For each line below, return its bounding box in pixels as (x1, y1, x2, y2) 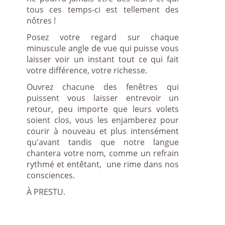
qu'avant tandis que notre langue (26, 137, 179, 148)
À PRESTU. (26, 186, 65, 198)
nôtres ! (26, 15, 56, 26)
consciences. (26, 170, 75, 181)
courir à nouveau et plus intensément (26, 126, 179, 137)
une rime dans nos (106, 159, 179, 170)
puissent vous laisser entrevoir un (26, 92, 179, 104)
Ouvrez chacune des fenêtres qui (26, 81, 179, 93)
